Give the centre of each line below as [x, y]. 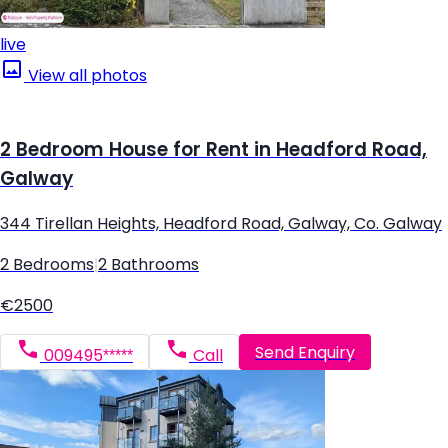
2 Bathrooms [148, 265]
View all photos [85, 75]
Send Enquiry [305, 352]
